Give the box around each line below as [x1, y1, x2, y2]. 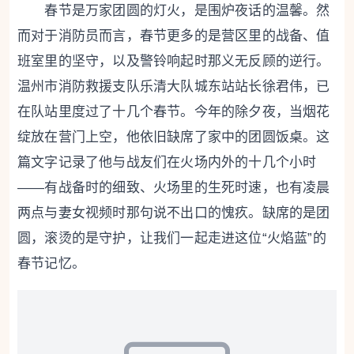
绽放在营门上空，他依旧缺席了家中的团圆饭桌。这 [17, 130, 330, 145]
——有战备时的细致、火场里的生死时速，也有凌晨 [17, 180, 330, 195]
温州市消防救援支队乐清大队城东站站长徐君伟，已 [17, 79, 330, 94]
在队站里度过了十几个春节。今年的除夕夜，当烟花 [17, 104, 330, 119]
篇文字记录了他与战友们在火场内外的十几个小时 [17, 155, 317, 170]
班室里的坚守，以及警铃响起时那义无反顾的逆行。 [17, 54, 330, 69]
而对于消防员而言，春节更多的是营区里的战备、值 [17, 28, 330, 43]
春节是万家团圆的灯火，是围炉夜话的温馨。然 [44, 3, 330, 18]
